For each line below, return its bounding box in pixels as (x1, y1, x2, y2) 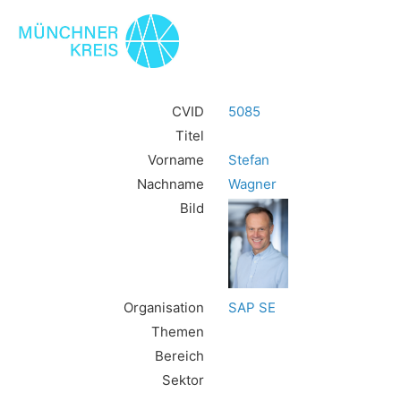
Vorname (148, 150, 205, 168)
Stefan (228, 150, 270, 168)
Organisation (124, 299, 205, 317)
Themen (151, 323, 205, 341)
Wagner (228, 175, 277, 192)
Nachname (137, 175, 205, 192)
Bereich (155, 347, 205, 365)
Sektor (162, 371, 205, 389)
